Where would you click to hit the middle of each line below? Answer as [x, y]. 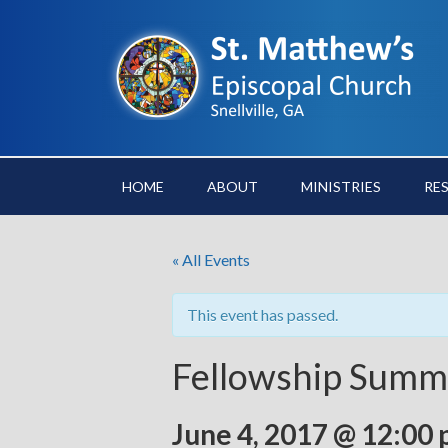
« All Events [211, 259]
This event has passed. [262, 314]
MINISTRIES [341, 186]
